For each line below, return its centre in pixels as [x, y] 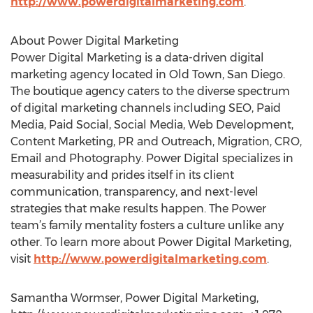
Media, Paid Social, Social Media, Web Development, [152, 125]
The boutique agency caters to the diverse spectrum [150, 91]
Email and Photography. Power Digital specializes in [152, 158]
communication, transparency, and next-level [134, 192]
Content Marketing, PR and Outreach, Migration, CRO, [156, 141]
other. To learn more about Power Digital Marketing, [151, 242]
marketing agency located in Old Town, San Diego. [148, 74]
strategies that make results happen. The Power [138, 209]
